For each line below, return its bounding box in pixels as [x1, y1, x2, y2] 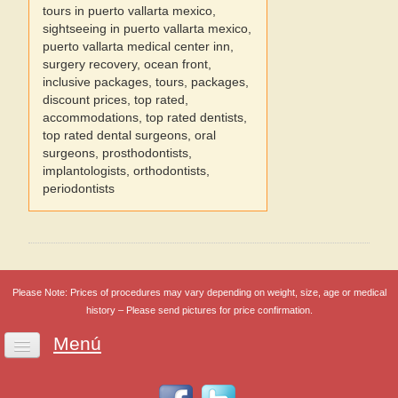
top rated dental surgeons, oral [43, 128, 216, 142]
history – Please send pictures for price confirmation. [85, 305, 313, 315]
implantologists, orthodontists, [43, 163, 210, 178]
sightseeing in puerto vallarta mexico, [43, 21, 251, 36]
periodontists [43, 181, 115, 195]
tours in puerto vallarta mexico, [43, 4, 216, 18]
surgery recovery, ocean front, [43, 57, 211, 71]
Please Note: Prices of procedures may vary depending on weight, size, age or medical [12, 287, 386, 298]
